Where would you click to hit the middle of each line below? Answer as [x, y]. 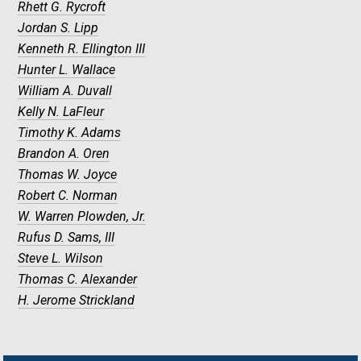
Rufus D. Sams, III [66, 238]
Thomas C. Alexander [78, 280]
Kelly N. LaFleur [61, 112]
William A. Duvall [65, 91]
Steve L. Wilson [61, 259]
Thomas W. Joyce [68, 175]
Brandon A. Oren [64, 154]
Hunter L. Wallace [67, 70]
